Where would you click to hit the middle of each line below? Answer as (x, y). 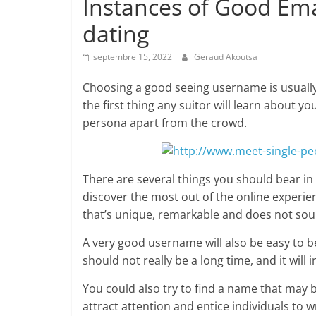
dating (116, 34)
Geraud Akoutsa (226, 57)
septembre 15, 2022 (133, 57)
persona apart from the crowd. (165, 123)
